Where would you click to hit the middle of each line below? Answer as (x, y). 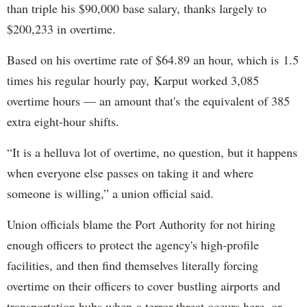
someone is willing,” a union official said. (110, 194)
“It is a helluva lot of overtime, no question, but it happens (152, 152)
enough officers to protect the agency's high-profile (133, 245)
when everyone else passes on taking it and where (130, 173)
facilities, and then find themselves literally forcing (133, 266)
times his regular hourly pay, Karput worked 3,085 (133, 81)
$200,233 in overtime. (61, 29)
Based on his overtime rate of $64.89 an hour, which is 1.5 (153, 60)
